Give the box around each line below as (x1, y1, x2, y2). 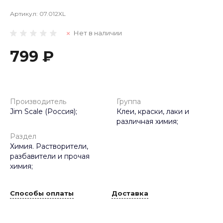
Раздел (10, 132, 36, 141)
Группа (116, 97, 141, 106)
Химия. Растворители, (10, 142, 88, 151)
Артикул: (10, 10, 39, 17)
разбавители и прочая (10, 152, 90, 161)
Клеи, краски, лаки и (116, 107, 189, 116)
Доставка (111, 189, 148, 198)
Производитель (10, 97, 66, 106)
